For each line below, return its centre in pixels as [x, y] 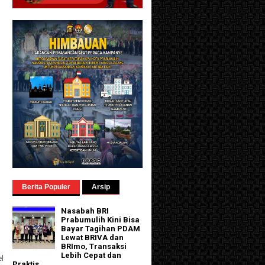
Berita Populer [46, 187]
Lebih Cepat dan [91, 256]
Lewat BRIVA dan [93, 238]
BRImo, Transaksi [94, 247]
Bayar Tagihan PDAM [101, 229]
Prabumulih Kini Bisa [101, 220]
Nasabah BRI [85, 211]
